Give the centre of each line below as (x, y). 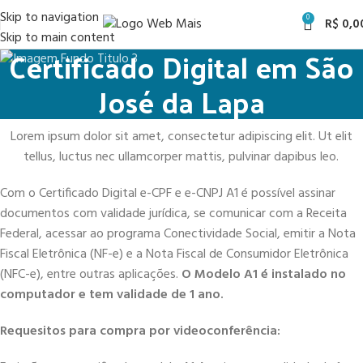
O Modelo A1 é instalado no (264, 275)
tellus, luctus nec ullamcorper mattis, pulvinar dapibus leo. (181, 157)
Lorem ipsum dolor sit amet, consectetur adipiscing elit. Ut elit (181, 137)
